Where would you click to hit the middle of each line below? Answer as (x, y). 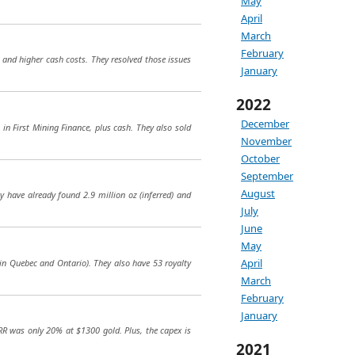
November (266, 141)
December (265, 124)
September (267, 176)
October (260, 158)
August (258, 193)
